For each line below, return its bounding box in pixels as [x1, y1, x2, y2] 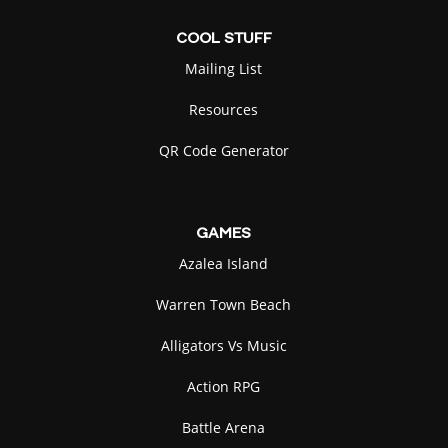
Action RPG [187, 377, 261, 396]
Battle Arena [182, 418, 266, 437]
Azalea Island [179, 254, 269, 273]
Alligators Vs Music [160, 336, 287, 355]
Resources [189, 100, 259, 119]
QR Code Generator [158, 141, 289, 160]
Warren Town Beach [156, 295, 292, 314]
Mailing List [185, 59, 263, 78]
